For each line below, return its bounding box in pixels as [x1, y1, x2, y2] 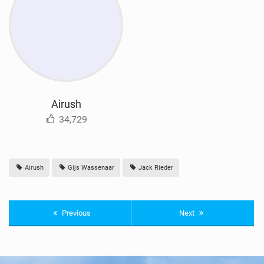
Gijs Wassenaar [66, 164, 115, 172]
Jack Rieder [137, 164, 174, 172]
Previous [60, 209, 91, 218]
